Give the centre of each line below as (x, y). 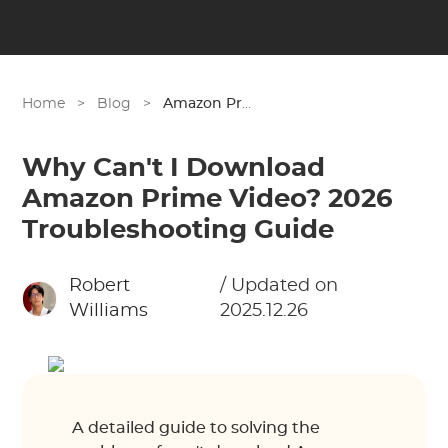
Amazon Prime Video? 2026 (208, 199)
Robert (100, 286)
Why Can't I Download (174, 168)
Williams (109, 311)
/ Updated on (279, 286)
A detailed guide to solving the (196, 428)
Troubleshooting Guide (178, 230)
